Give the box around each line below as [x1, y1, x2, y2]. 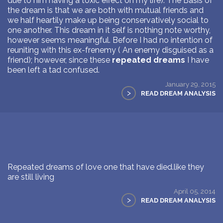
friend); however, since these [7, 55, 112, 65]
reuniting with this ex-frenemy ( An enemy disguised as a [7, 45, 214, 55]
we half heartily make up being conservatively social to [7, 15, 209, 25]
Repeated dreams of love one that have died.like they [7, 162, 204, 172]
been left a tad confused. [7, 65, 100, 75]
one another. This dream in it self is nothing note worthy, [7, 25, 211, 35]
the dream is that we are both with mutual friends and [7, 5, 204, 15]
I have [185, 55, 209, 65]
